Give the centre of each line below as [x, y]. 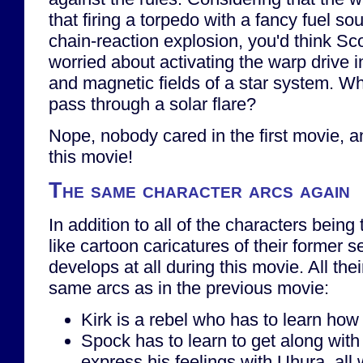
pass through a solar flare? [152, 104]
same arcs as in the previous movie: [189, 288]
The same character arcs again [199, 191]
